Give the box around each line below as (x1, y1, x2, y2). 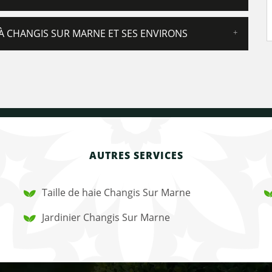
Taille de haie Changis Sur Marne (42, 186, 191, 199)
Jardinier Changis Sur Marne (42, 211, 171, 224)
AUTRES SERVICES (89, 149, 183, 162)
